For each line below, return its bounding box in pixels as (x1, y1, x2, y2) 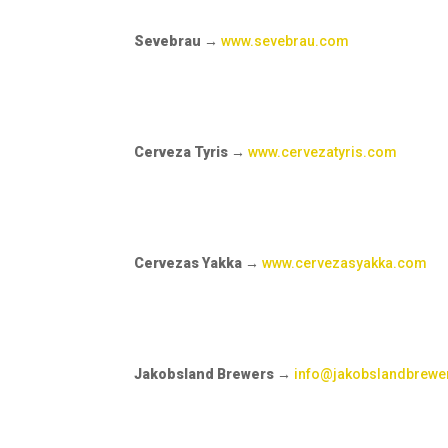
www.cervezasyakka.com (262, 255, 428, 272)
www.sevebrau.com (221, 33, 350, 50)
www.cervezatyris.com (248, 144, 398, 161)
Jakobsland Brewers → (134, 366, 295, 383)
